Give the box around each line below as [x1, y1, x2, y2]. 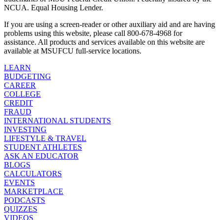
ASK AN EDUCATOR [4, 152, 79, 161]
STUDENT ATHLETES [4, 143, 82, 152]
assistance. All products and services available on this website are [4, 38, 205, 47]
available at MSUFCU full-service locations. [4, 47, 141, 55]
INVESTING [4, 125, 47, 134]
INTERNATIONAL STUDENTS [4, 116, 111, 125]
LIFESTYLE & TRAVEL [4, 134, 86, 143]
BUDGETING [4, 72, 51, 81]
